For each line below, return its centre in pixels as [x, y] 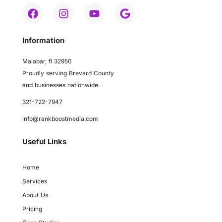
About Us [35, 195]
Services [35, 181]
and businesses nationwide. [61, 85]
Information [43, 41]
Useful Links [44, 142]
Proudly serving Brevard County [68, 73]
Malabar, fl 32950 [47, 61]
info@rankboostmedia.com [60, 119]
